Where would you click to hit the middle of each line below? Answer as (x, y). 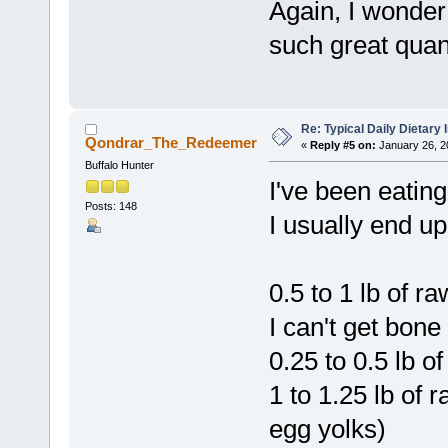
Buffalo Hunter (119, 165)
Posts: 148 (110, 205)
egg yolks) (327, 429)
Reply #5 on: (342, 145)
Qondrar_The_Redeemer (171, 143)
